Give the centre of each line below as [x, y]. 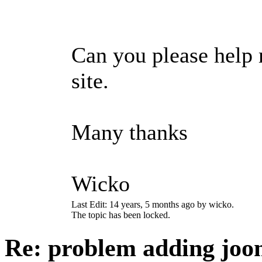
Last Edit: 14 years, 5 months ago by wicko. [153, 204]
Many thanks [130, 132]
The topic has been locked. [121, 215]
